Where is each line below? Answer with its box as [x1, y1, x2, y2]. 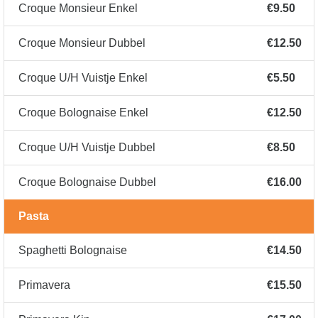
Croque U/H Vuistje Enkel [18, 72, 148, 84]
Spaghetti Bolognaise [18, 244, 127, 257]
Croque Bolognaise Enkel [18, 106, 148, 119]
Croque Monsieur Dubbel [18, 37, 146, 50]
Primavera [18, 279, 70, 292]
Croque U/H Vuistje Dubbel [18, 141, 155, 154]
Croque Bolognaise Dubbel [18, 176, 156, 189]
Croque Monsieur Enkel [18, 2, 138, 15]
